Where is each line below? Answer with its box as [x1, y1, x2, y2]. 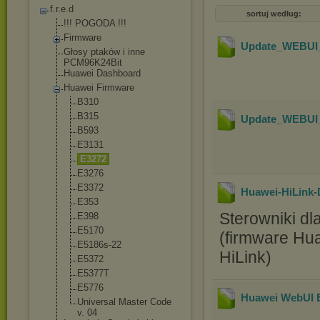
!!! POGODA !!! [64, 18, 126, 29]
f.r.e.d [50, 4, 74, 14]
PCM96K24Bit [64, 57, 122, 68]
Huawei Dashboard [64, 68, 141, 79]
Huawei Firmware [64, 82, 134, 93]
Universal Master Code [77, 296, 171, 307]
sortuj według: [246, 9, 301, 18]
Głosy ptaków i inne [64, 46, 145, 57]
